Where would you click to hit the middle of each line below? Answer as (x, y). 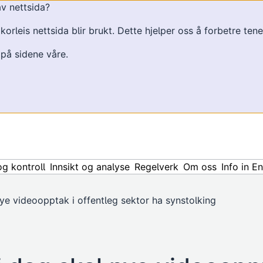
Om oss (200, 167)
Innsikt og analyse (90, 167)
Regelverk (157, 167)
